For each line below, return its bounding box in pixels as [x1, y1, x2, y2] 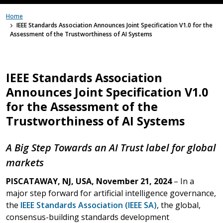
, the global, [157, 199, 201, 211]
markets [6, 155, 44, 169]
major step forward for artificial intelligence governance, [6, 187, 216, 199]
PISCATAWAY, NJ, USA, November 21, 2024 [6, 175, 172, 187]
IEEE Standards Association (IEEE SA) [20, 199, 157, 211]
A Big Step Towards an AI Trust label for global [6, 140, 216, 154]
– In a [172, 175, 194, 187]
